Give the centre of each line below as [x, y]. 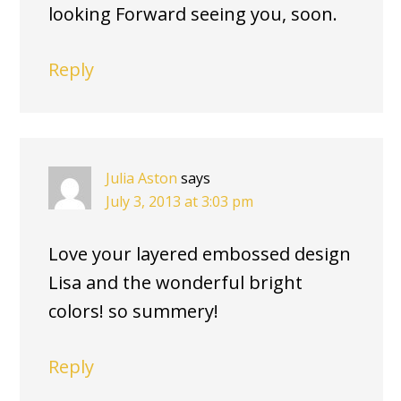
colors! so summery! [133, 311]
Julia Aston [141, 179]
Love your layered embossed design [200, 254]
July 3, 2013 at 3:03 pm [179, 202]
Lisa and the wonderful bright [175, 283]
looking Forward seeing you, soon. [193, 14]
